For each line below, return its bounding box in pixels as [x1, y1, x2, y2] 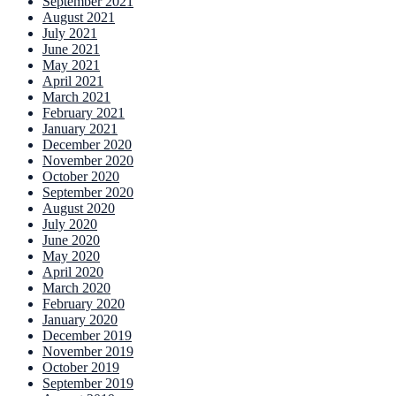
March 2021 [42, 89, 110, 105]
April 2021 [42, 73, 103, 89]
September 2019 [42, 376, 133, 392]
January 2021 [42, 121, 118, 137]
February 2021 [42, 105, 125, 121]
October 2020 [42, 169, 119, 185]
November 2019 [42, 344, 133, 360]
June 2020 [42, 232, 100, 248]
